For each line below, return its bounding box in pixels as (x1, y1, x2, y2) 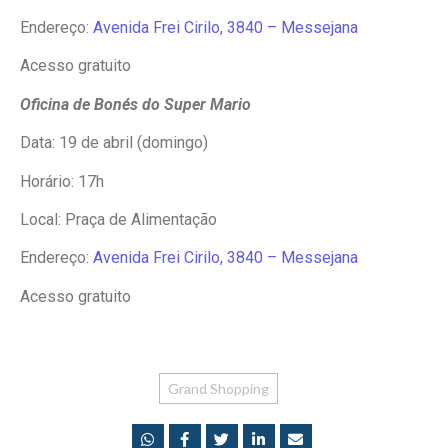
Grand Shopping (168, 380, 269, 398)
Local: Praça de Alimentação (20, 209, 217, 229)
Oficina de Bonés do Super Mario (20, 94, 251, 114)
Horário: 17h (20, 171, 104, 191)
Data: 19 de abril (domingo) (20, 133, 208, 153)
